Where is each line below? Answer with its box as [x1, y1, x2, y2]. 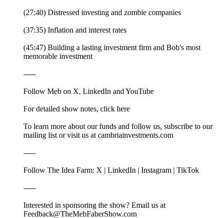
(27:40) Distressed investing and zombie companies [23, 8, 181, 17]
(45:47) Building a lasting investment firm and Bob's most [23, 43, 200, 52]
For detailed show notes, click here [23, 104, 130, 113]
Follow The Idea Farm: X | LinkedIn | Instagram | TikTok [23, 165, 199, 174]
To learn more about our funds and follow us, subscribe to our [23, 122, 213, 130]
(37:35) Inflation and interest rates [23, 25, 127, 34]
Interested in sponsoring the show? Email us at [23, 200, 165, 209]
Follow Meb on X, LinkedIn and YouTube [23, 87, 154, 95]
